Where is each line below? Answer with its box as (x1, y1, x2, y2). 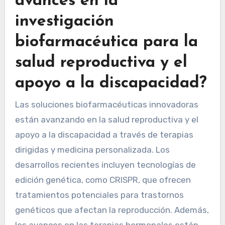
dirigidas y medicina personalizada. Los (15, 145, 170, 155)
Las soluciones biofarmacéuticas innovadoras (15, 99, 198, 110)
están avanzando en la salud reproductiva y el (15, 115, 198, 125)
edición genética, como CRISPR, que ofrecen (15, 175, 191, 185)
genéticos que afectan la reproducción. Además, (15, 205, 209, 215)
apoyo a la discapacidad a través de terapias (15, 130, 193, 140)
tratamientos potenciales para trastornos (15, 190, 184, 200)
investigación (15, 13, 114, 30)
